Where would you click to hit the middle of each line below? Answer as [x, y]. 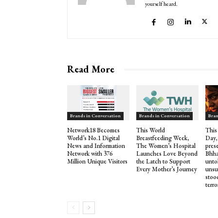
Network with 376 [90, 153]
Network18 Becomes [94, 130]
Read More [91, 69]
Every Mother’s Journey [167, 169]
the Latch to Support [163, 161]
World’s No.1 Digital [94, 138]
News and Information [96, 145]
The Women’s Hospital [166, 145]
